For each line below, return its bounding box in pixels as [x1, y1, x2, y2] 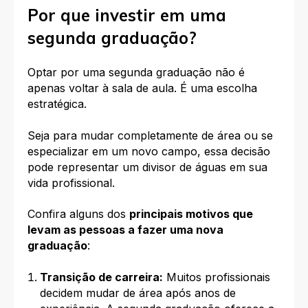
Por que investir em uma [27, 4, 226, 25]
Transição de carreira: [39, 269, 163, 284]
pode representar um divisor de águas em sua [27, 159, 267, 174]
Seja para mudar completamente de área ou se [27, 128, 273, 142]
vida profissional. [27, 175, 115, 190]
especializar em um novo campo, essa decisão [27, 144, 270, 158]
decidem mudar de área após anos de [39, 285, 236, 300]
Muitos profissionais [162, 269, 270, 284]
